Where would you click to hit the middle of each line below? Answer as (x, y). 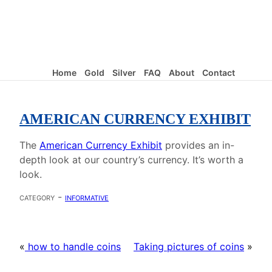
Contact (218, 73)
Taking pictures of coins (189, 247)
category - (42, 197)
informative (87, 197)
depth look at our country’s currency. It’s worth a (131, 160)
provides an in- (198, 145)
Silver (124, 73)
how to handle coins (73, 247)
